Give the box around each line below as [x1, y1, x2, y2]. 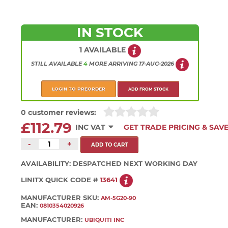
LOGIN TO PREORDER [51, 86, 105, 92]
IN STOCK [77, 24, 144, 41]
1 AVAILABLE [79, 45, 128, 54]
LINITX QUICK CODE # [21, 176, 100, 184]
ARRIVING [108, 60, 138, 68]
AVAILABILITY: [21, 159, 73, 167]
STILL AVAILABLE [31, 60, 84, 68]
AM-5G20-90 [101, 194, 136, 202]
